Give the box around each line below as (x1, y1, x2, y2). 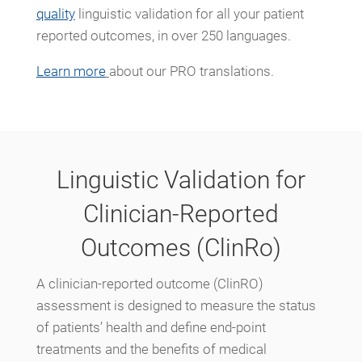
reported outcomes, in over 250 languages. (36, 27, 291, 44)
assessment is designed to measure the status (36, 297, 316, 314)
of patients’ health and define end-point (36, 318, 266, 335)
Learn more (36, 62, 106, 79)
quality (36, 5, 75, 22)
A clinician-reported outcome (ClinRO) (36, 275, 263, 292)
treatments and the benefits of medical (36, 340, 267, 357)
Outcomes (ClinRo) (80, 233, 281, 262)
